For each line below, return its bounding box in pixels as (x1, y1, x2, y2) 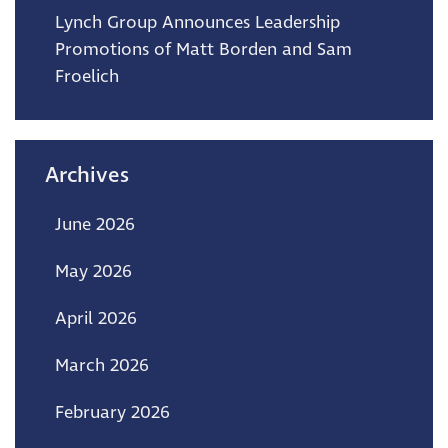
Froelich (55, 64, 119, 89)
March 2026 (55, 353, 149, 378)
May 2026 (55, 259, 132, 284)
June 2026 (55, 212, 135, 237)
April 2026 (55, 306, 137, 331)
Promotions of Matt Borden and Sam (55, 37, 352, 62)
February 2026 (55, 400, 170, 425)
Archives (45, 160, 129, 190)
